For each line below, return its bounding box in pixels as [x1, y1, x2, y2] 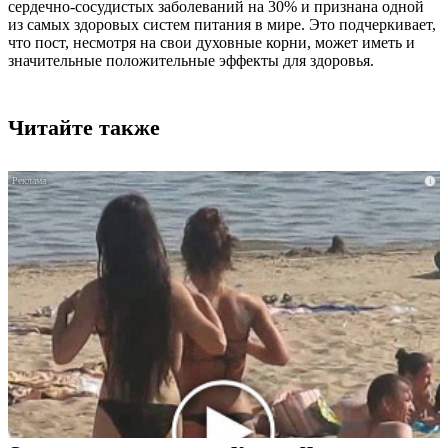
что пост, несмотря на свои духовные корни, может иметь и [8, 34, 415, 52]
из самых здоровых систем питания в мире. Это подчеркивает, [8, 16, 436, 34]
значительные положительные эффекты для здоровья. [8, 52, 374, 70]
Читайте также [8, 115, 160, 141]
